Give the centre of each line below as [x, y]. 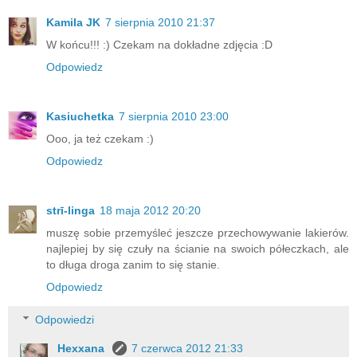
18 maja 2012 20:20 [150, 210]
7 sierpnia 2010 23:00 [174, 116]
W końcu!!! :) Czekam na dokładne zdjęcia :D [159, 44]
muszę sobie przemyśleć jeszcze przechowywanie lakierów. [198, 232]
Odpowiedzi [65, 320]
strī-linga [71, 210]
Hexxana [83, 349]
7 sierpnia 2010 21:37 [160, 22]
